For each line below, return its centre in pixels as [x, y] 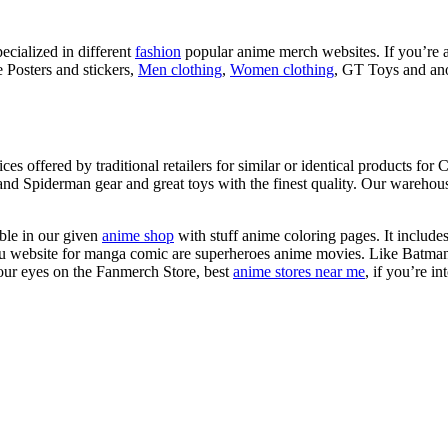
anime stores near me [299, 271]
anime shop [138, 235]
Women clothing [282, 70]
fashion [158, 52]
